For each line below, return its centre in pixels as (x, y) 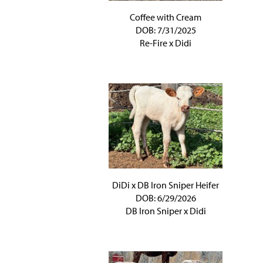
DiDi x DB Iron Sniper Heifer (166, 185)
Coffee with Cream (166, 17)
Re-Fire (154, 43)
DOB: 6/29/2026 (166, 198)
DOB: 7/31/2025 (166, 30)
